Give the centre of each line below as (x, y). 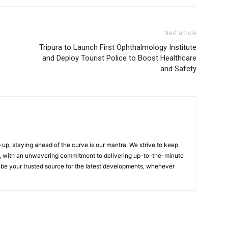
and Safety (178, 69)
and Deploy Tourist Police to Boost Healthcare (119, 58)
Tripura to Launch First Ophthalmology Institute (118, 47)
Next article (180, 33)
